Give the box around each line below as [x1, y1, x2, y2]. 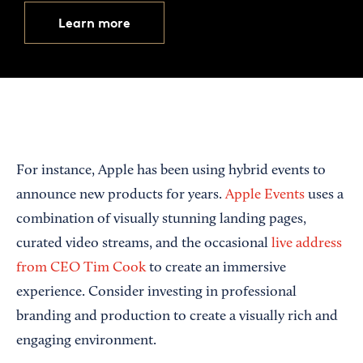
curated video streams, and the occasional [16, 237, 271, 251]
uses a [305, 188, 344, 203]
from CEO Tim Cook [16, 261, 146, 275]
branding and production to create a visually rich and [16, 310, 338, 324]
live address [271, 237, 342, 251]
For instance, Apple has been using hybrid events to [16, 164, 326, 178]
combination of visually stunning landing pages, [16, 212, 306, 227]
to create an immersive [146, 261, 286, 275]
